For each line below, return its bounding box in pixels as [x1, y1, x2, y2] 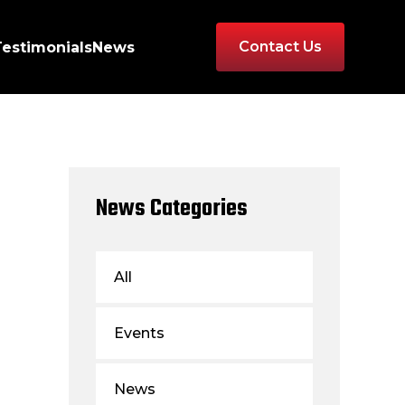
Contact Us [238, 38, 322, 55]
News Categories [96, 190, 248, 227]
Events [114, 324, 165, 342]
